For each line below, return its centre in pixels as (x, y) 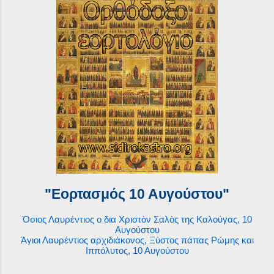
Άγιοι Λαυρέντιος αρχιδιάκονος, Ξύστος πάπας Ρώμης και (137, 240)
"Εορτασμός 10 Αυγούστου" (137, 194)
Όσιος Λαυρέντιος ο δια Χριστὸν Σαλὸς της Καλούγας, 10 (137, 219)
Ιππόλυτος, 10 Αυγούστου (137, 250)
